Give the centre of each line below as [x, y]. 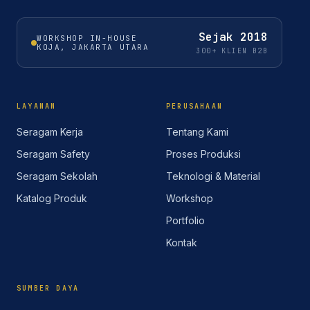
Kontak [182, 243]
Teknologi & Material [213, 176]
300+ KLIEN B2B [232, 51]
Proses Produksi [203, 154]
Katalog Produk [52, 198]
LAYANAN [37, 106]
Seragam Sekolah [57, 176]
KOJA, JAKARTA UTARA [93, 47]
